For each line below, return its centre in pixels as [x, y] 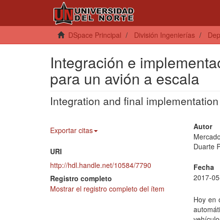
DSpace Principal [95, 35]
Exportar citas [71, 130]
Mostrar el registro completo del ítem [107, 189]
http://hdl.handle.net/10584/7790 [101, 165]
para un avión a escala [125, 78]
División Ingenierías [165, 35]
